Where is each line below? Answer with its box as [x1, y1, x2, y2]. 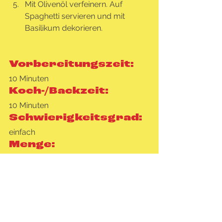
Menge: [9, 139, 55, 150]
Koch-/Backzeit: [9, 86, 109, 96]
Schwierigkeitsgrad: [9, 112, 142, 123]
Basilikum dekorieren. [25, 23, 103, 33]
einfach [9, 127, 35, 137]
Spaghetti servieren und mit [25, 11, 127, 21]
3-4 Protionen [9, 154, 58, 164]
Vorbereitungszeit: [9, 59, 134, 69]
